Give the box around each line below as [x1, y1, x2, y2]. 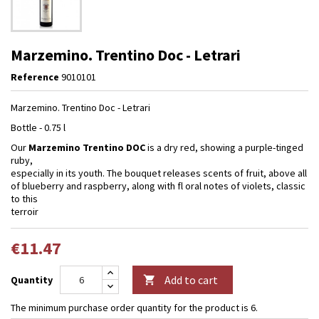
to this [11, 192, 38, 205]
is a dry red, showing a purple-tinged [145, 140, 303, 154]
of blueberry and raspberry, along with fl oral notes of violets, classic [11, 179, 305, 192]
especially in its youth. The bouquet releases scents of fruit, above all [11, 166, 307, 179]
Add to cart [164, 272, 218, 287]
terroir [11, 204, 38, 218]
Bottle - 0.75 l [11, 120, 66, 134]
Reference [11, 70, 59, 83]
